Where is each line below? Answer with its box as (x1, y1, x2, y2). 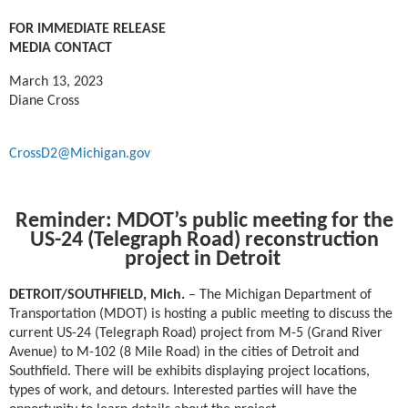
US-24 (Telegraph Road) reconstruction (29, 229, 379, 251)
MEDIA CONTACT (9, 41, 112, 56)
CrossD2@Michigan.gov (9, 147, 150, 161)
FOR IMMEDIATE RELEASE (9, 22, 355, 36)
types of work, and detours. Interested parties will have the (9, 383, 357, 398)
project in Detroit (124, 249, 280, 270)
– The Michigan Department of (189, 288, 372, 302)
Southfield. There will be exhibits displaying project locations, (9, 364, 370, 379)
